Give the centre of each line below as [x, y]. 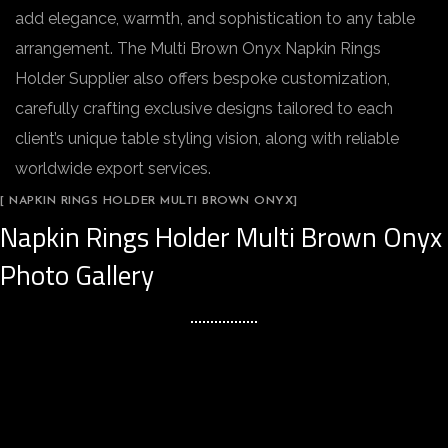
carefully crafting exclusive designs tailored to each [204, 108]
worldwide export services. [113, 168]
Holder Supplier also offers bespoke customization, [202, 78]
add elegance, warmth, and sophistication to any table [215, 18]
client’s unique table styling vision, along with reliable [207, 138]
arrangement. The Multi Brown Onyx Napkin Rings [198, 48]
